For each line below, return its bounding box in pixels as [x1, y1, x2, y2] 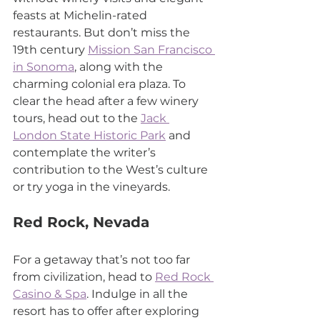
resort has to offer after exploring [13, 304, 202, 318]
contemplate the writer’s [13, 145, 159, 159]
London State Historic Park [13, 128, 166, 142]
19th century [13, 42, 88, 56]
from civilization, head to [13, 269, 155, 284]
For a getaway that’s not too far [13, 252, 193, 266]
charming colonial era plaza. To [13, 76, 189, 91]
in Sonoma [13, 59, 74, 74]
